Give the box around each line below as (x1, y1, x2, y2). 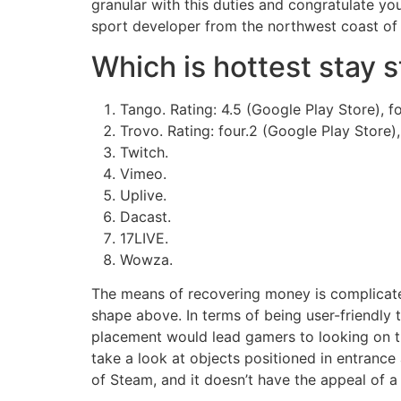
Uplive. (120, 185, 166, 204)
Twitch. (120, 142, 168, 161)
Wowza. (120, 250, 173, 269)
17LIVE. (120, 228, 168, 247)
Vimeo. (120, 164, 166, 183)
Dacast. (120, 207, 171, 226)
